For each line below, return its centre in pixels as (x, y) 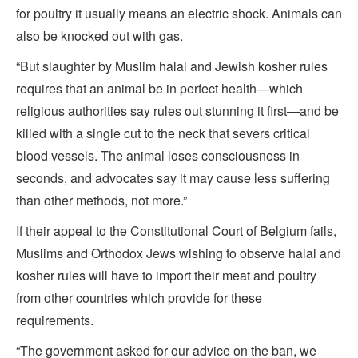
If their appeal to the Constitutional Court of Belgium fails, (176, 230)
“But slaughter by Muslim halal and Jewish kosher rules (172, 66)
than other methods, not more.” (101, 200)
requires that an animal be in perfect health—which (159, 88)
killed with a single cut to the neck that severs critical (163, 133)
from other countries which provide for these (139, 297)
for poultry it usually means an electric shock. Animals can (179, 13)
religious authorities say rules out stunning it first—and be (177, 110)
